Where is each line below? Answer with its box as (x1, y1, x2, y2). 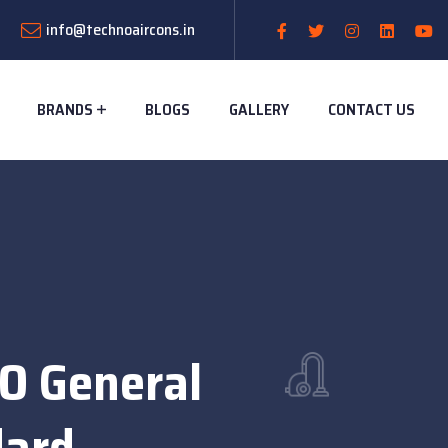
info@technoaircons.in (46, 17, 195, 42)
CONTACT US (328, 97, 415, 123)
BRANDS (37, 97, 93, 123)
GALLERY (229, 97, 289, 123)
